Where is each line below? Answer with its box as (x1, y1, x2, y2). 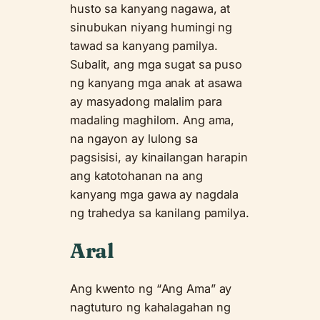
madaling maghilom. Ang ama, (70, 113, 235, 128)
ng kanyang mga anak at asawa (70, 76, 243, 91)
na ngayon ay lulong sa (70, 131, 198, 146)
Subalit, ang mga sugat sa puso (70, 57, 242, 72)
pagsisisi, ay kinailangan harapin (70, 150, 248, 165)
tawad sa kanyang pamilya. (70, 39, 218, 54)
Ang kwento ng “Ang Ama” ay (70, 281, 232, 296)
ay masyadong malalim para (70, 94, 222, 109)
